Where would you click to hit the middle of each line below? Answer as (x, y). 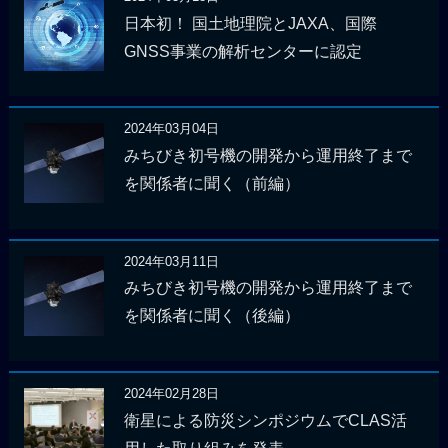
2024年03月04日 (171, 129)
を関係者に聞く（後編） (211, 316)
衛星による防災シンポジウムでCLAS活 (265, 420)
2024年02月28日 (171, 394)
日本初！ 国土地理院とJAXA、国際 (250, 23)
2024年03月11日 (171, 261)
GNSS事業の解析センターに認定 (242, 51)
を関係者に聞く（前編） (211, 183)
